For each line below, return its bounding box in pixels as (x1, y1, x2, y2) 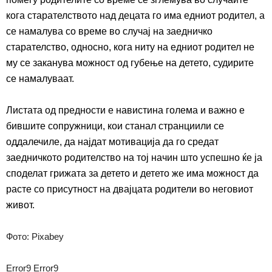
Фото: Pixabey (6, 231, 64, 242)
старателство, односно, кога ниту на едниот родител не (6, 42, 254, 53)
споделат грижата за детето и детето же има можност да (6, 168, 259, 179)
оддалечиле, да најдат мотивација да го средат (6, 137, 219, 148)
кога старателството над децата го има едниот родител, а (6, 10, 265, 21)
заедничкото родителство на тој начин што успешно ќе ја (6, 152, 262, 163)
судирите (213, 58, 254, 69)
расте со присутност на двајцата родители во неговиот (6, 184, 253, 195)
